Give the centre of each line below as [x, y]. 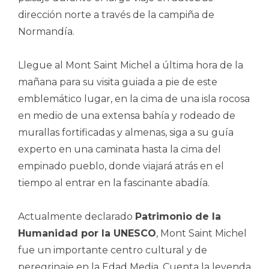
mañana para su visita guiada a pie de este [118, 82]
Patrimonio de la [178, 216]
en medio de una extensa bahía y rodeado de [127, 115]
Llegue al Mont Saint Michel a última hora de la [131, 65]
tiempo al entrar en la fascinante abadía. [114, 183]
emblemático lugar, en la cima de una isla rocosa [134, 98]
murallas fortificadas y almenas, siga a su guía [126, 132]
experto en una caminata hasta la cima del [119, 149]
